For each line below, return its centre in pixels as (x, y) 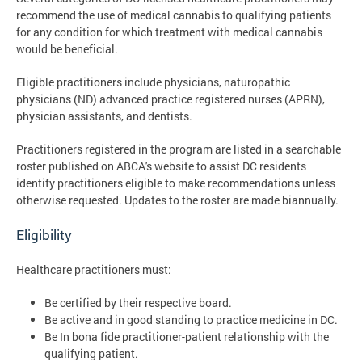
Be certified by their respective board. (138, 303)
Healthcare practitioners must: (94, 270)
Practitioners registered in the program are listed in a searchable (179, 149)
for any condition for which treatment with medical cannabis (169, 32)
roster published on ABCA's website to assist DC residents (161, 166)
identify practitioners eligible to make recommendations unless (176, 183)
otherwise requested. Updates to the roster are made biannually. (179, 200)
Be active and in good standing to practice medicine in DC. (191, 320)
